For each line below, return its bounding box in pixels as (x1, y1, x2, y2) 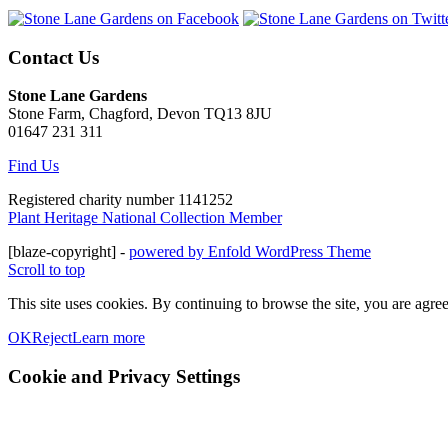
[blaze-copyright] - (8, 243, 129, 261)
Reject (32, 329, 72, 347)
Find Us (8, 157, 59, 175)
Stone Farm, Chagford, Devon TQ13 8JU (8, 105, 272, 123)
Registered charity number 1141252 (8, 191, 233, 209)
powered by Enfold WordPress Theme (129, 243, 371, 261)
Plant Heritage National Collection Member (8, 209, 282, 227)
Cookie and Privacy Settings (8, 366, 240, 388)
